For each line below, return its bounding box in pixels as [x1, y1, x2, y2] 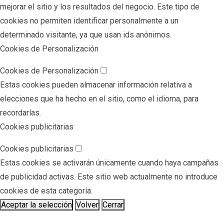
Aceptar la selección [1, 199, 72, 209]
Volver [76, 199, 98, 209]
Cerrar [102, 199, 123, 209]
